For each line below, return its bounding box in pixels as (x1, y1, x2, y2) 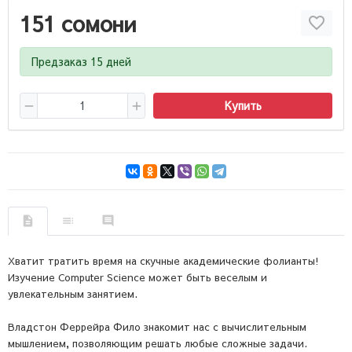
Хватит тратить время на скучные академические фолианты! (8, 254, 319, 269)
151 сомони (20, 7, 137, 38)
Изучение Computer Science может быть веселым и (8, 270, 267, 285)
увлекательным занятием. (8, 287, 141, 302)
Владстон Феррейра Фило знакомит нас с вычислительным (8, 320, 306, 335)
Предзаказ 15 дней (31, 53, 131, 69)
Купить (224, 97, 262, 113)
